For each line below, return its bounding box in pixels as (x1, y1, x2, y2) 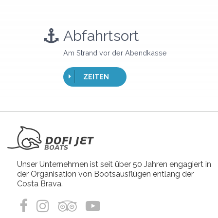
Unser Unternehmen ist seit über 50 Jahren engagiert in (17, 159, 211, 169)
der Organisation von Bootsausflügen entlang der (17, 169, 194, 179)
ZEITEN (83, 73, 109, 81)
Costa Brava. (17, 179, 63, 188)
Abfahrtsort (63, 27, 139, 44)
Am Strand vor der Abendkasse (63, 48, 167, 57)
